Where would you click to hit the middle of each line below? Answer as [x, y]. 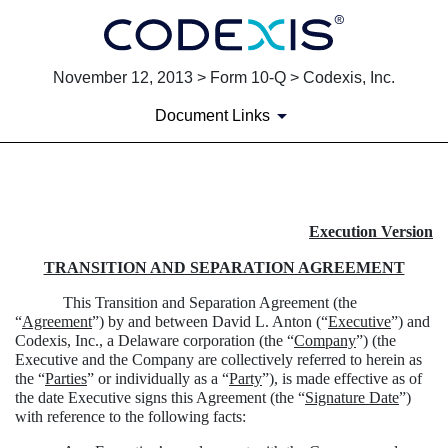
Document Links [212, 116]
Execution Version [371, 232]
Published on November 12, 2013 [105, 257]
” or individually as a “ [158, 379]
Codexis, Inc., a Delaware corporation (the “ [154, 341]
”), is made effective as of [342, 379]
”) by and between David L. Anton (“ [210, 322]
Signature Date [352, 398]
